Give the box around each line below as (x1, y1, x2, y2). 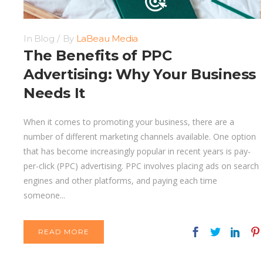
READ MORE (38, 227, 89, 237)
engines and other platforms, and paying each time (23, 175, 217, 187)
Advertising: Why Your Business (23, 66, 257, 83)
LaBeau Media (76, 33, 138, 45)
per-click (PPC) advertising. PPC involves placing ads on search (23, 160, 259, 172)
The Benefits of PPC (23, 47, 172, 65)
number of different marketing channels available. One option (23, 131, 256, 143)
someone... (23, 190, 65, 201)
